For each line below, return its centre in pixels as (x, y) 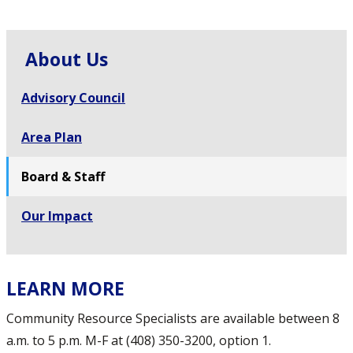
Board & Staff (63, 176)
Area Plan (52, 137)
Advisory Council (73, 98)
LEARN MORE (65, 288)
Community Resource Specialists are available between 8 (173, 318)
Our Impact (57, 216)
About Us (67, 59)
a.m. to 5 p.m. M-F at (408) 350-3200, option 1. (139, 340)
